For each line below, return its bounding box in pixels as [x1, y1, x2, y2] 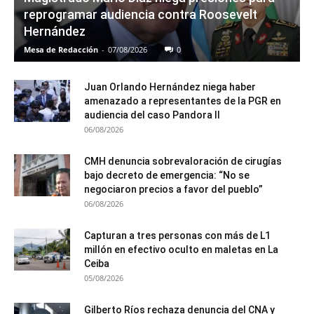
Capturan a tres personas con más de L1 [84, 229, 271, 241]
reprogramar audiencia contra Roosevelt [24, 6, 257, 22]
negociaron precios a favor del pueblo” [84, 183, 263, 195]
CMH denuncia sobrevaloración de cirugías [84, 155, 282, 167]
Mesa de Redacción [24, 43, 98, 55]
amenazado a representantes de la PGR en [84, 95, 281, 107]
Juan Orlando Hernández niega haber [84, 81, 256, 93]
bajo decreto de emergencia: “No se [84, 169, 250, 181]
